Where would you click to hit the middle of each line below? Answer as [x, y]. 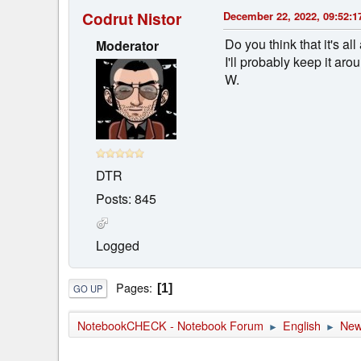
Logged [118, 245]
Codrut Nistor [132, 18]
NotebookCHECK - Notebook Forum [170, 326]
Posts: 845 [126, 198]
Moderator [127, 45]
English [302, 326]
